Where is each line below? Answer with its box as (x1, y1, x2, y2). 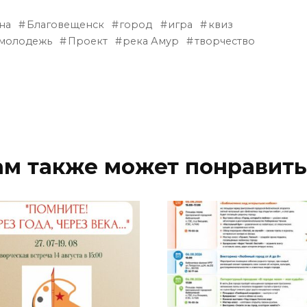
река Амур (123, 34, 180, 47)
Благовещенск (26, 18, 104, 31)
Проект (67, 34, 108, 47)
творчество (194, 34, 255, 47)
